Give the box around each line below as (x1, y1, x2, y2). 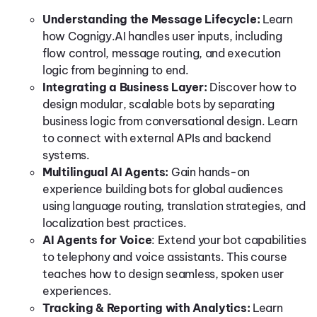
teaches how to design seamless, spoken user (42, 267, 284, 281)
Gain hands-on (171, 165, 250, 179)
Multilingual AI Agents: (42, 165, 171, 179)
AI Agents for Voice (42, 233, 152, 247)
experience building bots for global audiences (42, 182, 283, 196)
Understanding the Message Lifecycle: (42, 12, 263, 26)
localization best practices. (42, 216, 187, 230)
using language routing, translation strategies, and (42, 199, 306, 213)
